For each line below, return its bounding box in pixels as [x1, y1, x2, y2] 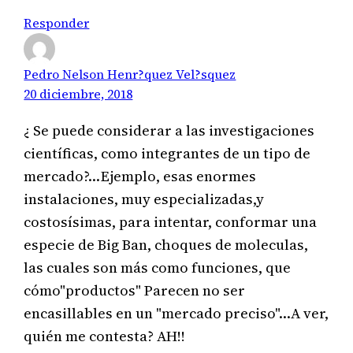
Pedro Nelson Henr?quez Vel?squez [24, 65, 236, 84]
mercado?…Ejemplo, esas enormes [24, 165, 257, 186]
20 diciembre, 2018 [24, 85, 133, 103]
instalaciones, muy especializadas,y [24, 188, 265, 209]
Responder [24, 14, 90, 32]
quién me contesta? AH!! [24, 325, 186, 346]
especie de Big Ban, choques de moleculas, [24, 234, 309, 255]
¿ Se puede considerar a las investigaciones [24, 120, 315, 140]
